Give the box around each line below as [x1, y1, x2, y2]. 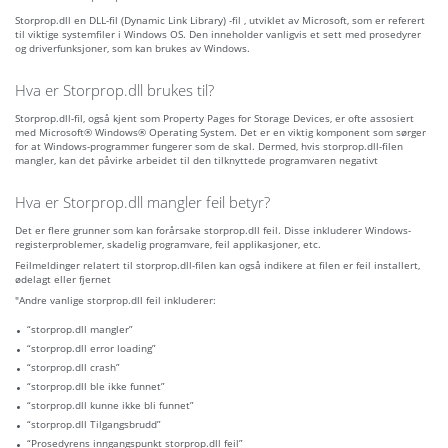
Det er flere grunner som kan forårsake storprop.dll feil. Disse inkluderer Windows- [15, 223, 411, 238]
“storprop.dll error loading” [27, 341, 156, 356]
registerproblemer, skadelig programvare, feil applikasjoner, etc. [15, 237, 321, 252]
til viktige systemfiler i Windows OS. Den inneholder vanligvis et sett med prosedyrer [15, 27, 421, 42]
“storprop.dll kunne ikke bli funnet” [27, 398, 194, 413]
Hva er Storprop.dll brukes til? [15, 80, 214, 101]
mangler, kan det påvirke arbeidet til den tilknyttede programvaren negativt [15, 153, 378, 168]
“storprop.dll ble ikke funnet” [27, 379, 165, 394]
